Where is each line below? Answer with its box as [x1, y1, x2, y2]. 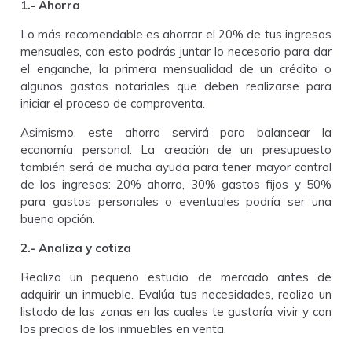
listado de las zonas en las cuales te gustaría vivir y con [20, 303, 332, 319]
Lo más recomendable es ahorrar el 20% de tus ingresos [20, 26, 332, 42]
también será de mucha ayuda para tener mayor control [20, 159, 332, 174]
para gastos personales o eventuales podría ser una [20, 193, 332, 209]
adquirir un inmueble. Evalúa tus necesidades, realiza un [20, 286, 332, 302]
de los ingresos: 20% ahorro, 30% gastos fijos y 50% [20, 176, 332, 192]
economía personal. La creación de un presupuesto [20, 141, 332, 157]
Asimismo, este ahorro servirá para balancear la [20, 124, 332, 140]
